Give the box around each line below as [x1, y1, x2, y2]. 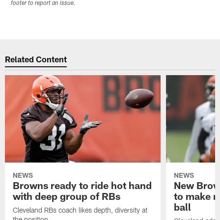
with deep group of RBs [13, 190, 121, 202]
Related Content [5, 54, 67, 64]
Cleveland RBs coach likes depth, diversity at [13, 206, 148, 215]
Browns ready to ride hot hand [13, 179, 152, 192]
